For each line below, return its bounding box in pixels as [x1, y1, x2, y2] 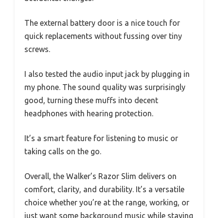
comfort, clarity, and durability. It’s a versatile [24, 185, 184, 194]
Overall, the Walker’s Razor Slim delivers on [24, 172, 177, 181]
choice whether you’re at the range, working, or [24, 198, 189, 207]
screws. [24, 45, 50, 54]
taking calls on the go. [24, 147, 101, 156]
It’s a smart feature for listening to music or [24, 134, 178, 143]
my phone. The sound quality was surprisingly [24, 83, 185, 92]
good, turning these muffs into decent [24, 96, 158, 105]
